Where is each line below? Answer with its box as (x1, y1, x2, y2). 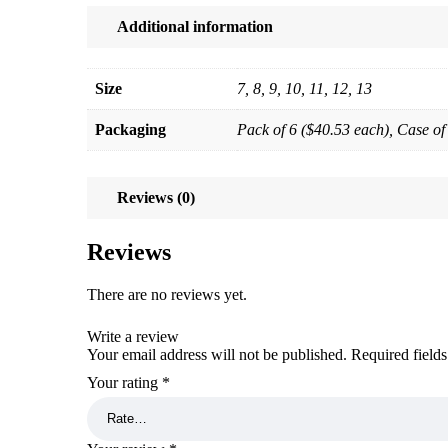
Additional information (117, 17, 273, 35)
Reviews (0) (117, 188, 195, 206)
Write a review (87, 327, 179, 345)
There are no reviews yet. (87, 285, 247, 303)
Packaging (95, 120, 166, 138)
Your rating (87, 373, 162, 391)
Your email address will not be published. (87, 345, 347, 363)
